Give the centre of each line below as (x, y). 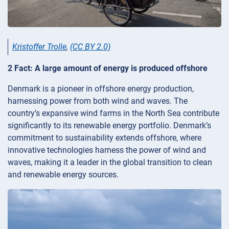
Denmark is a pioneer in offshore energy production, (101, 88)
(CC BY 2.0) (90, 47)
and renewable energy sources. (63, 174)
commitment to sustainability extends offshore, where (105, 138)
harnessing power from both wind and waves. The (98, 101)
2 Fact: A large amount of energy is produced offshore (108, 68)
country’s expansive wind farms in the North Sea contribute (113, 113)
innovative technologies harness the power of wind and (107, 150)
